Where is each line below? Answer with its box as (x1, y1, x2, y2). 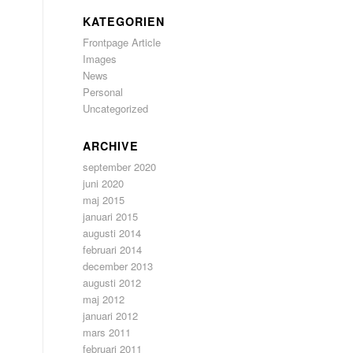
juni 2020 (83, 176, 124, 191)
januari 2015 (83, 209, 139, 224)
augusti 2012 (83, 275, 142, 290)
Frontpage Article (83, 35, 162, 50)
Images (83, 51, 117, 66)
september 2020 (83, 159, 157, 174)
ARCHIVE (83, 138, 139, 154)
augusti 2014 (83, 225, 142, 240)
